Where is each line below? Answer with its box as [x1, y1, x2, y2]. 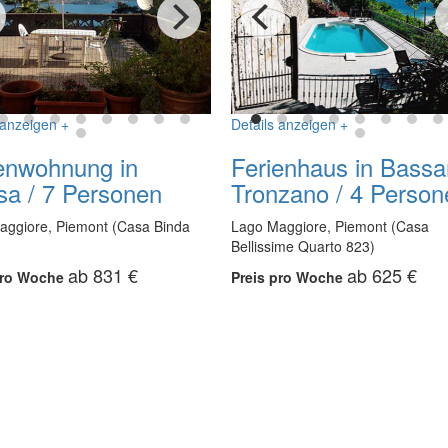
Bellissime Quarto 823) [230, 236, 375, 257]
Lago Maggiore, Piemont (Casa [230, 216, 429, 237]
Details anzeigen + [230, 114, 348, 135]
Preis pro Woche [230, 267, 347, 288]
